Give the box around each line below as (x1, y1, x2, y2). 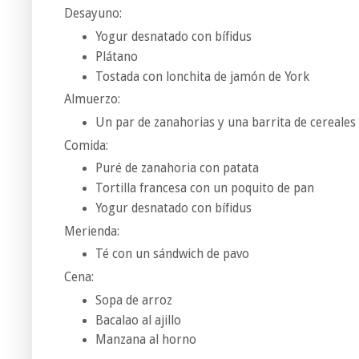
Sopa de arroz (95, 292, 172, 308)
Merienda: (64, 224, 119, 239)
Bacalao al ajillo (95, 313, 181, 328)
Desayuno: (64, 6, 122, 22)
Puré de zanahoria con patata (95, 161, 259, 176)
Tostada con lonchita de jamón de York (95, 69, 309, 84)
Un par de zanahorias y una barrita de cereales (95, 115, 356, 130)
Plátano (95, 49, 138, 64)
